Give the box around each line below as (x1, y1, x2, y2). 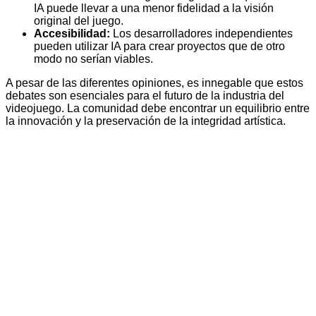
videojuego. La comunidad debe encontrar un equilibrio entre (6, 102, 310, 115)
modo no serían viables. (34, 53, 153, 66)
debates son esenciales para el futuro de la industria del (6, 90, 284, 102)
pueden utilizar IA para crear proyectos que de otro (34, 40, 285, 53)
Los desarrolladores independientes (110, 28, 293, 40)
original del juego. (34, 15, 123, 28)
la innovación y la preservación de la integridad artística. (6, 115, 286, 128)
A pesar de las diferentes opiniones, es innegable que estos (6, 77, 303, 90)
